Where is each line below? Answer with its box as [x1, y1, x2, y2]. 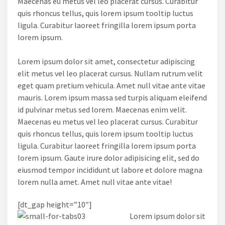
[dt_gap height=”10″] [18, 199, 92, 209]
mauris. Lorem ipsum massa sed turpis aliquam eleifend [18, 92, 207, 103]
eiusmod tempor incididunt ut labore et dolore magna [18, 165, 202, 175]
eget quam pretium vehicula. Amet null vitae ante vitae [18, 80, 205, 91]
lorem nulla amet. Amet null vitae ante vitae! [18, 177, 172, 187]
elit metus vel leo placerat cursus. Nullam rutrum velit [18, 68, 203, 79]
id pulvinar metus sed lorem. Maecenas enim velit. [18, 104, 187, 115]
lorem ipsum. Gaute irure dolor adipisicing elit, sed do [18, 153, 199, 163]
